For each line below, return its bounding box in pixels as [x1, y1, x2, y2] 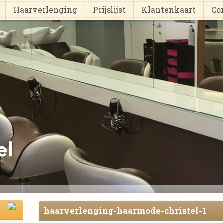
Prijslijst [93, 4, 126, 15]
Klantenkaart [141, 4, 196, 15]
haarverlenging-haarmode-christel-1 [44, 205, 207, 216]
